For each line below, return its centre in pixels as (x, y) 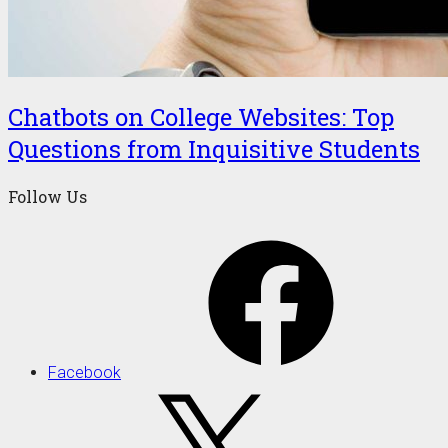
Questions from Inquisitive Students (214, 148)
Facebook (84, 373)
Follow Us (47, 197)
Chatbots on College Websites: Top (201, 116)
